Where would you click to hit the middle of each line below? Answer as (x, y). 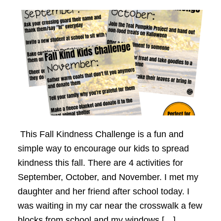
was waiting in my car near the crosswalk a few (110, 205)
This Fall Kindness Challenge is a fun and (100, 134)
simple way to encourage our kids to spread (103, 148)
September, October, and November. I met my (108, 177)
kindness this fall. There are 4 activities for (100, 163)
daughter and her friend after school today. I (103, 191)
